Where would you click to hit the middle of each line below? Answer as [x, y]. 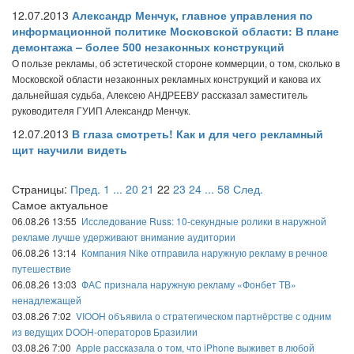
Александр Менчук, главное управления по [192, 15]
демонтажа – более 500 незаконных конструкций [148, 47]
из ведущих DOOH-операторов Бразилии [105, 331]
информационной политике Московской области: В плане [175, 31]
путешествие [41, 268]
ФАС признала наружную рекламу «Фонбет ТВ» [189, 284]
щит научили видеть [70, 149]
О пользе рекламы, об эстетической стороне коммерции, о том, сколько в [176, 63]
